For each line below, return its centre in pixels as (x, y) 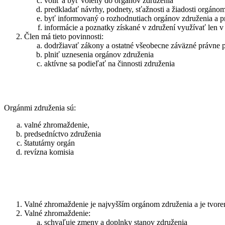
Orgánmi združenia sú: (40, 107)
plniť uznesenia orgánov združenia (99, 54)
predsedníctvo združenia (63, 134)
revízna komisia (49, 152)
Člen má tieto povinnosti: (64, 36)
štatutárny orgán (49, 143)
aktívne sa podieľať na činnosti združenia (109, 63)
